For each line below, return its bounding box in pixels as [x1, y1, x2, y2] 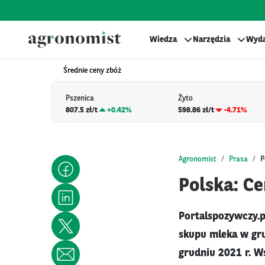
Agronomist [179, 155, 216, 163]
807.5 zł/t [66, 106, 98, 114]
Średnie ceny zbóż [63, 67, 121, 75]
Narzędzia [193, 35, 230, 44]
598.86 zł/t [178, 106, 215, 114]
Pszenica [66, 95, 94, 103]
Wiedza [150, 35, 177, 44]
